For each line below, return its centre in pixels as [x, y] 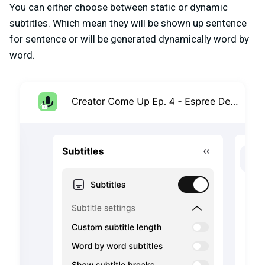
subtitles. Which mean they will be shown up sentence [128, 23]
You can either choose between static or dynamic [119, 7]
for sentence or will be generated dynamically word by [129, 39]
